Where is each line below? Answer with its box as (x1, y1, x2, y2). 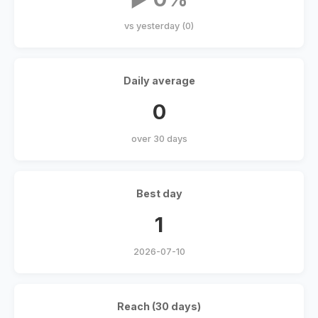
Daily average (123, 75, 195, 87)
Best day (136, 187, 182, 200)
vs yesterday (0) (124, 21, 194, 32)
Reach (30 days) (117, 300, 201, 313)
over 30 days (131, 133, 187, 145)
